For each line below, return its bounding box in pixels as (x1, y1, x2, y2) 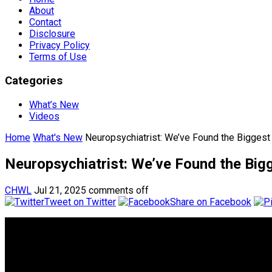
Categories (5, 74, 63, 88)
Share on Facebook (170, 195, 251, 208)
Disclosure (29, 28, 75, 40)
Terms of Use (29, 51, 87, 63)
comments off (89, 184, 149, 196)
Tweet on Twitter (44, 195, 116, 208)
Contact (29, 16, 61, 29)
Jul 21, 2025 (34, 184, 86, 196)
